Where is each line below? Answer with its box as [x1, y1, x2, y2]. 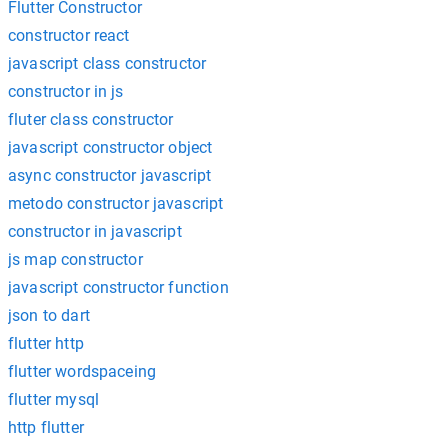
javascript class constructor [8, 54, 207, 73]
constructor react [8, 26, 130, 45]
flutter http [8, 334, 84, 353]
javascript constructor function [8, 278, 229, 297]
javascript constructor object [8, 138, 213, 157]
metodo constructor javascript [8, 194, 224, 213]
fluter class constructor [8, 110, 174, 129]
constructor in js [8, 82, 124, 101]
